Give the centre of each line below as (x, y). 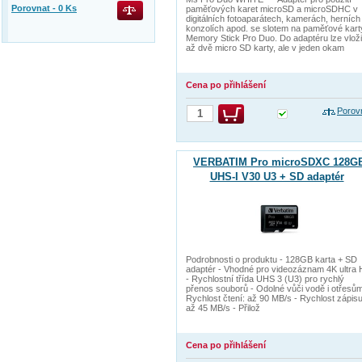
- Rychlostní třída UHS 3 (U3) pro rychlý (265, 279)
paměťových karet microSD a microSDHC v (272, 9)
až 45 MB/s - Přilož (223, 308)
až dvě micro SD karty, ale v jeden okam (265, 48)
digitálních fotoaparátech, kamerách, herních (273, 19)
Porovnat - (35, 8)
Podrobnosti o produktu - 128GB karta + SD (271, 259)
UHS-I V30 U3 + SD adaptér (277, 177)
